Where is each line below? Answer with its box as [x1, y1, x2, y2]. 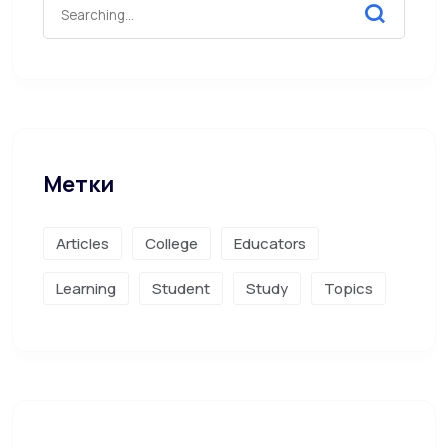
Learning [56, 278, 116, 299]
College [145, 233, 198, 254]
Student [152, 278, 210, 299]
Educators [234, 233, 306, 254]
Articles [56, 233, 109, 254]
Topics [324, 278, 373, 299]
